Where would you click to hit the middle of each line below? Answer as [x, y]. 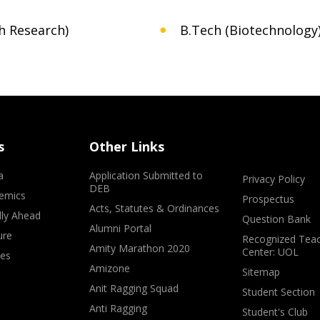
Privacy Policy [273, 179]
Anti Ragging [119, 308]
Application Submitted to [146, 175]
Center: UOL [270, 252]
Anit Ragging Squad [134, 288]
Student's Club [275, 312]
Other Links [127, 146]
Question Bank [276, 219]
